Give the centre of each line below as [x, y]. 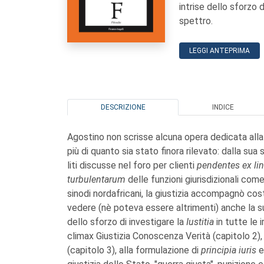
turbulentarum [96, 179]
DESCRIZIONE [123, 107]
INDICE [223, 107]
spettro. [196, 21]
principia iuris [229, 250]
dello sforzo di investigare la [127, 222]
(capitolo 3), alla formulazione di [134, 250]
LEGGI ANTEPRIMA [220, 51]
